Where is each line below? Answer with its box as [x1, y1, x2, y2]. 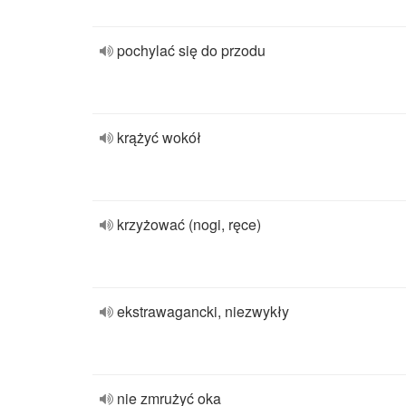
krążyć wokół [117, 127, 201, 148]
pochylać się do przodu [117, 40, 266, 61]
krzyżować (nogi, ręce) [117, 214, 261, 235]
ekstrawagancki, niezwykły [117, 301, 289, 322]
